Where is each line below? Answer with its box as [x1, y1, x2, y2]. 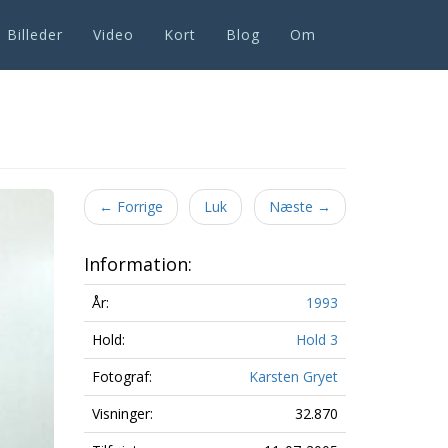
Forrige [112, 197, 163, 216]
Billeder [7, 25, 63, 44]
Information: [83, 252, 192, 276]
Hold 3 [295, 330, 338, 349]
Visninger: [91, 404, 153, 423]
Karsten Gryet [248, 367, 338, 386]
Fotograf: [91, 367, 152, 386]
